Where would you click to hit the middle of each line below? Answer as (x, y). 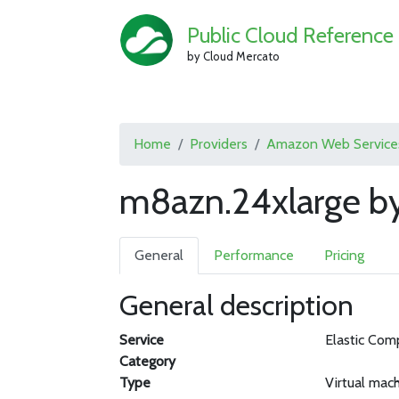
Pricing (345, 255)
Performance (254, 255)
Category (148, 361)
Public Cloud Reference (290, 35)
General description (237, 305)
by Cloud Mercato (233, 56)
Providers (219, 144)
